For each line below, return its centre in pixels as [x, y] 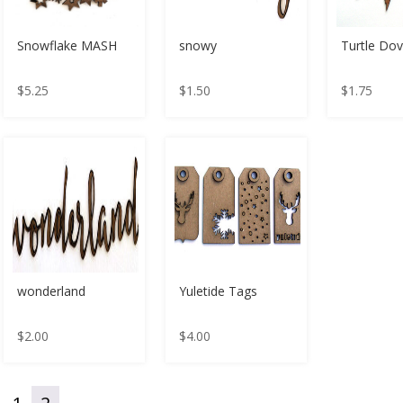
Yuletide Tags [218, 291]
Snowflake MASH [67, 46]
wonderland [51, 291]
